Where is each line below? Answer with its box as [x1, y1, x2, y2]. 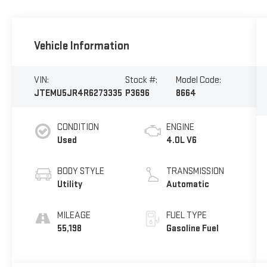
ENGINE [166, 121, 194, 133]
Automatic [166, 178, 209, 190]
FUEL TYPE [166, 209, 207, 221]
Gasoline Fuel [166, 222, 219, 234]
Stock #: [125, 74, 157, 86]
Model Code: [175, 74, 221, 86]
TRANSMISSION [166, 165, 224, 177]
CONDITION [57, 121, 99, 133]
